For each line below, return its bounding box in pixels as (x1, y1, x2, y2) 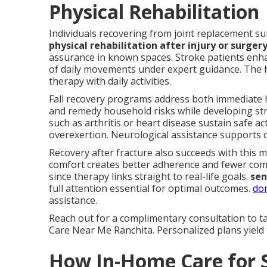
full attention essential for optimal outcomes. (49, 181, 253, 195)
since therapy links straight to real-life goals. (49, 169, 250, 183)
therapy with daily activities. (49, 74, 171, 88)
